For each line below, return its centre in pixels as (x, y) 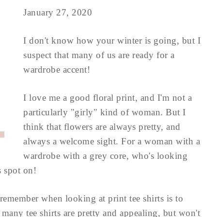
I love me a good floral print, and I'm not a (108, 98)
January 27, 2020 (58, 12)
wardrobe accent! (57, 70)
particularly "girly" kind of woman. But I (105, 112)
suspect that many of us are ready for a (99, 55)
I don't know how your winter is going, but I (112, 40)
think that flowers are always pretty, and (102, 127)
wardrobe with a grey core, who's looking (105, 156)
